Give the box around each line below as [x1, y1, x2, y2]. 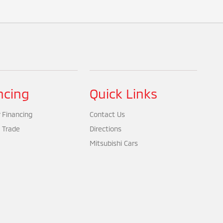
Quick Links [90, 86, 158, 101]
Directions [90, 124, 122, 133]
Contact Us [90, 110, 125, 118]
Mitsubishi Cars [90, 139, 138, 147]
